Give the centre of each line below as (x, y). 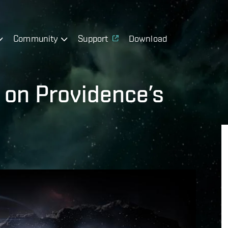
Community (36, 38)
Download (148, 38)
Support (93, 38)
